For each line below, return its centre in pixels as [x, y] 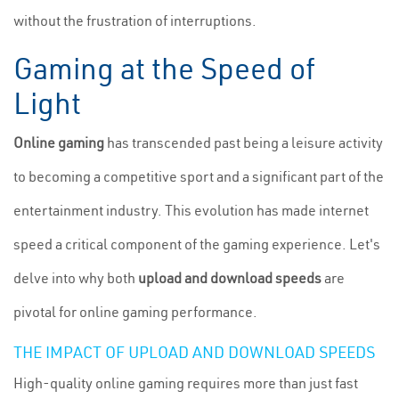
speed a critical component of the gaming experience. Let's [197, 244]
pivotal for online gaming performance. [135, 312]
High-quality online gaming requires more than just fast [186, 383]
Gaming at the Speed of [164, 69]
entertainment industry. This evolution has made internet [191, 210]
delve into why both [76, 278]
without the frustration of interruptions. [135, 20]
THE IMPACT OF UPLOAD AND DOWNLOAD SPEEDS [194, 352]
